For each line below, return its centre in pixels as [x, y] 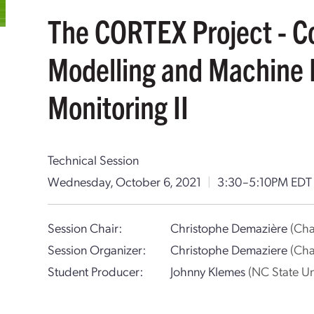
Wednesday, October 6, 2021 [125, 181]
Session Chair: [85, 227]
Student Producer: [96, 271]
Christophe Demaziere [230, 249]
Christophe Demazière [230, 227]
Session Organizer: [97, 249]
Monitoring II [118, 106]
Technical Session [94, 159]
